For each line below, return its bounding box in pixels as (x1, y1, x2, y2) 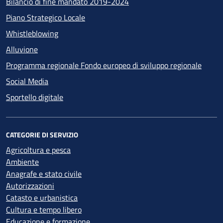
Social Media (6, 75, 48, 88)
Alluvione (6, 43, 38, 56)
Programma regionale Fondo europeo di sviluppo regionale (6, 59, 202, 72)
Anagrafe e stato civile (6, 168, 82, 180)
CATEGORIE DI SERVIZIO (6, 129, 78, 140)
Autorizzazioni (6, 180, 54, 192)
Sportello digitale (6, 91, 63, 104)
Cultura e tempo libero (6, 204, 82, 216)
